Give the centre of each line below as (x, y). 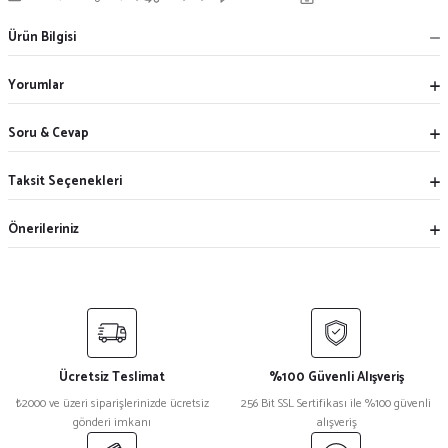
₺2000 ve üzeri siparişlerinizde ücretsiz (112, 403)
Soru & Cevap (48, 133)
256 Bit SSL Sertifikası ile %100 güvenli (336, 403)
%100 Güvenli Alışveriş (336, 377)
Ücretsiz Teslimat (112, 377)
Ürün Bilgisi (42, 37)
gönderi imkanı (112, 422)
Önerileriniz (43, 229)
